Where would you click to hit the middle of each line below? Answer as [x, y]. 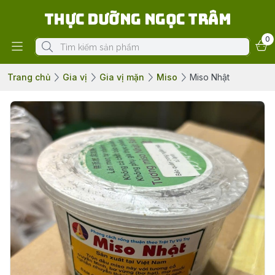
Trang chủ [29, 77]
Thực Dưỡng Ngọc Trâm [137, 19]
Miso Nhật [210, 77]
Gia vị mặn [122, 77]
